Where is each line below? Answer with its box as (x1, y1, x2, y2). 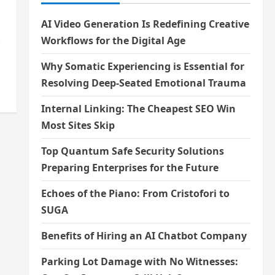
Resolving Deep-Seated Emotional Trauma (41, 76, 246, 90)
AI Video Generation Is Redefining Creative (41, 17, 249, 31)
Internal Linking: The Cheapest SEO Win (41, 102, 236, 116)
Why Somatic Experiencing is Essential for (41, 60, 244, 74)
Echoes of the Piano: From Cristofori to (41, 187, 230, 201)
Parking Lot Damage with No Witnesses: (41, 255, 238, 269)
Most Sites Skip (41, 118, 115, 133)
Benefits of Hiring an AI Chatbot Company (41, 229, 247, 243)
